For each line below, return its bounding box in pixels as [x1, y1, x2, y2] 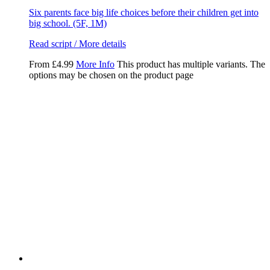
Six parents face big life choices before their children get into [29, 7, 259, 17]
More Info [76, 58, 115, 69]
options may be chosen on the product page [29, 69, 193, 80]
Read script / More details [29, 38, 126, 49]
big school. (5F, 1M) [29, 17, 107, 28]
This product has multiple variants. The [117, 58, 265, 69]
